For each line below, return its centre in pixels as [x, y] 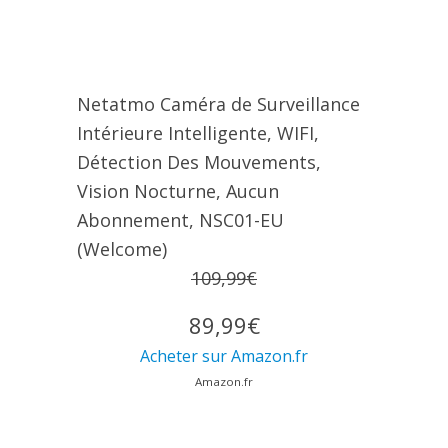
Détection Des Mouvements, [198, 162]
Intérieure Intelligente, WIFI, [197, 133]
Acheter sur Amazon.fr [224, 356]
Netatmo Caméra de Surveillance [218, 104]
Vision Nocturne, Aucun [177, 191]
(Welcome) [121, 249]
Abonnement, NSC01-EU [180, 220]
